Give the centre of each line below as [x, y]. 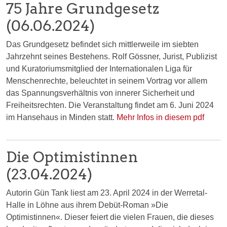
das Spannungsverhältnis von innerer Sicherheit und [100, 93]
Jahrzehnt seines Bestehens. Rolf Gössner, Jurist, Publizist [111, 56]
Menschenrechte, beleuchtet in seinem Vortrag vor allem [107, 81]
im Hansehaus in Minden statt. [61, 117]
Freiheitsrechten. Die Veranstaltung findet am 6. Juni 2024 [110, 105]
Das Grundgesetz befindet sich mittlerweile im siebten [102, 44]
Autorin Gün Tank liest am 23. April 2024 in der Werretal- [107, 193]
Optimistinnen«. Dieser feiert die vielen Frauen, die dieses [110, 217]
